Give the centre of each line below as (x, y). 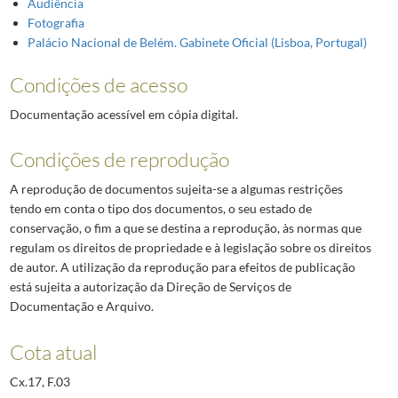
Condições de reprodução (119, 159)
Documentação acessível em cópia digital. (123, 115)
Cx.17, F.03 (40, 381)
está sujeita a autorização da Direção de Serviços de (150, 287)
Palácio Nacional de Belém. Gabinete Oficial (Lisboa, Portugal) (197, 43)
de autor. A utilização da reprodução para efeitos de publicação (182, 267)
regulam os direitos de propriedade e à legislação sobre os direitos (190, 248)
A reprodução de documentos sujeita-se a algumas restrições (176, 189)
